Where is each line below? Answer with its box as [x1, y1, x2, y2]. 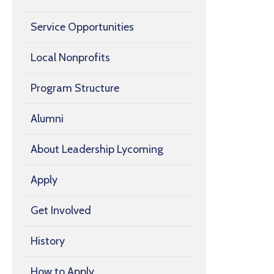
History [31, 234, 65, 248]
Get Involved [31, 204, 91, 218]
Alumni [31, 112, 64, 126]
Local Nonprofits [31, 51, 110, 65]
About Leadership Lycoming [31, 143, 163, 157]
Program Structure [31, 81, 119, 95]
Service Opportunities [31, 20, 134, 34]
